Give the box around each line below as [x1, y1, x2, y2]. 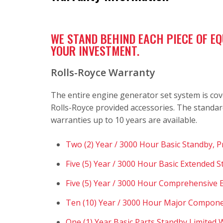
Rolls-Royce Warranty [51, 65, 155, 79]
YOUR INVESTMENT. [51, 41, 139, 59]
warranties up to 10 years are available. [51, 114, 197, 125]
